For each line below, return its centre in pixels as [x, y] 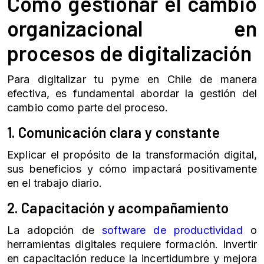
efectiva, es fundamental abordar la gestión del [132, 93]
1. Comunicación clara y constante [113, 132]
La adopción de [55, 230]
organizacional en [132, 28]
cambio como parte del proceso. [88, 108]
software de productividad [172, 230]
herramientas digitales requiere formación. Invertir [132, 244]
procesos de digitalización [130, 53]
